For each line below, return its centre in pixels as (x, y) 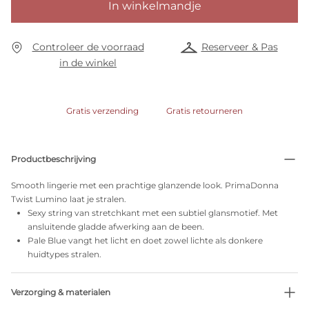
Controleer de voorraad (88, 47)
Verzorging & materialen (61, 292)
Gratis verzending (102, 111)
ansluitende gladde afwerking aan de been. (116, 227)
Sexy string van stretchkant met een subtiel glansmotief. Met (153, 213)
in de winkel (88, 63)
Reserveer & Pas (239, 47)
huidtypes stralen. (64, 254)
